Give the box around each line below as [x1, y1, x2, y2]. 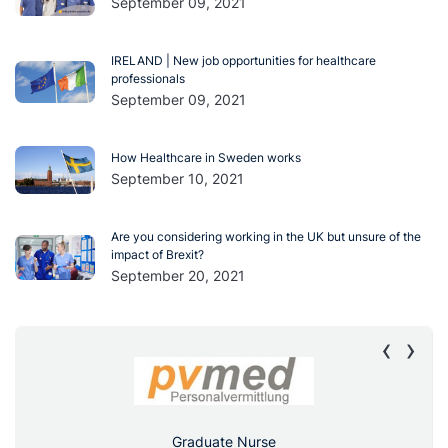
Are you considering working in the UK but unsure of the [111, 229, 421, 245]
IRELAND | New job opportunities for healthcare [111, 53, 376, 69]
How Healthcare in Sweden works [111, 150, 301, 166]
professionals [111, 71, 185, 87]
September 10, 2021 [111, 170, 244, 188]
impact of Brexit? [111, 247, 204, 263]
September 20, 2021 [111, 267, 245, 285]
